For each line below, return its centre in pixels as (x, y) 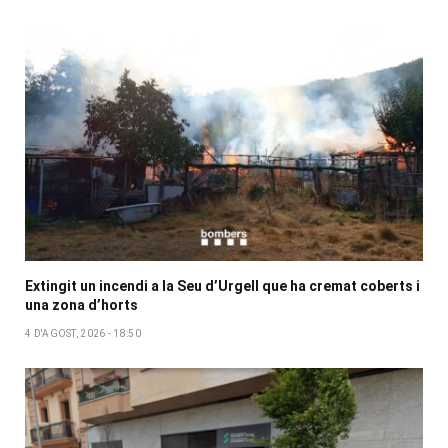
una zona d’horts (81, 304)
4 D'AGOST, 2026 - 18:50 (83, 333)
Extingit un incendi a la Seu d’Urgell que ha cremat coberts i (222, 285)
